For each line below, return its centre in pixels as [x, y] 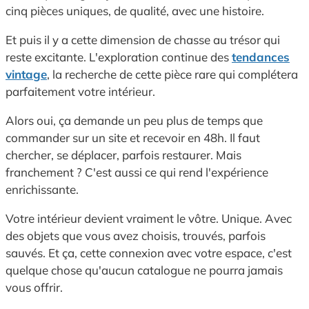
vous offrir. [34, 288]
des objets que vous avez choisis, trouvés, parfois [136, 236]
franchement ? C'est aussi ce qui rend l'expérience [137, 172]
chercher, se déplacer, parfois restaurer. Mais [123, 155]
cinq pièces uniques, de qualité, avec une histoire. [135, 11]
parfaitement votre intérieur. [80, 92]
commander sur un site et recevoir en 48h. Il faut [133, 138]
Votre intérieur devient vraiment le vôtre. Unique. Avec [149, 219]
